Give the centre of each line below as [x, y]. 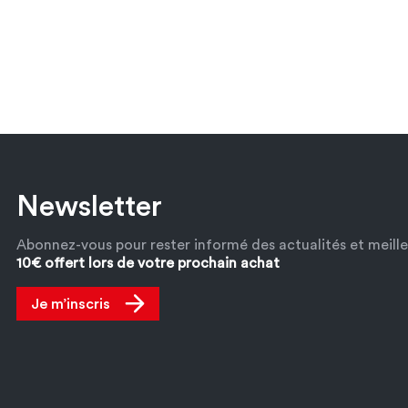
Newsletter [89, 207]
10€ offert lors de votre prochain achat [148, 264]
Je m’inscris [71, 304]
